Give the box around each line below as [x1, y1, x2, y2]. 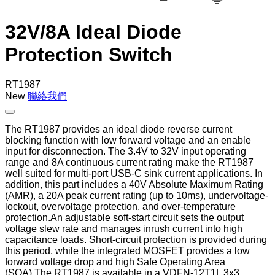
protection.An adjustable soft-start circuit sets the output [5, 212, 244, 223]
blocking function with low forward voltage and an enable [5, 134, 251, 145]
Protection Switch [5, 43, 172, 66]
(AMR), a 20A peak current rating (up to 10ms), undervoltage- [5, 190, 268, 201]
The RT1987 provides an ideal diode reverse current [5, 123, 232, 134]
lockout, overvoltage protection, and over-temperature [5, 201, 236, 212]
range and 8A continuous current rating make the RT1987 [5, 157, 254, 168]
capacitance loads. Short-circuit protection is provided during [5, 234, 267, 245]
